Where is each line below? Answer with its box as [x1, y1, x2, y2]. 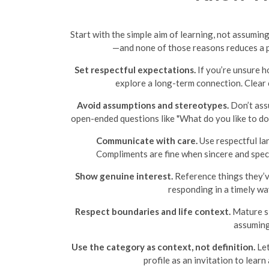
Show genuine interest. [75, 170, 173, 181]
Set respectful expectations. [74, 64, 196, 75]
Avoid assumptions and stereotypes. [76, 99, 229, 110]
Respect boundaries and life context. [74, 205, 231, 217]
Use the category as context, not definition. [71, 241, 255, 252]
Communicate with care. [95, 134, 198, 146]
